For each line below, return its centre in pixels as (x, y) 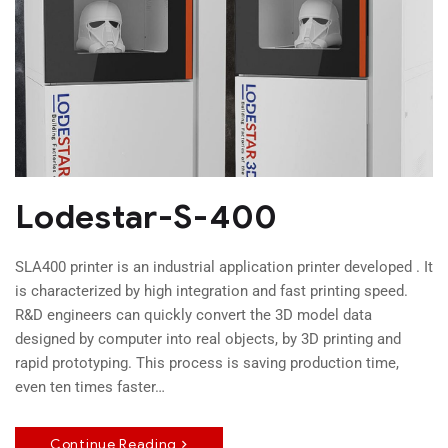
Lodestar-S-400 (146, 217)
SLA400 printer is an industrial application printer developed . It (224, 267)
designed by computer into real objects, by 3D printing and (208, 339)
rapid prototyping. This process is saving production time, (207, 363)
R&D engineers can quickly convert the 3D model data (193, 315)
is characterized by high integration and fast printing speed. (211, 291)
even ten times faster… (90, 387)
